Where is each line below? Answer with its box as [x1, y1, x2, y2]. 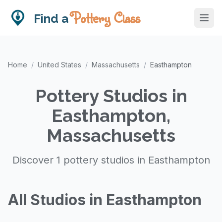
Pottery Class [71, 8, 140, 27]
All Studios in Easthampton [8, 191, 202, 209]
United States [38, 60, 81, 69]
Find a [34, 11, 71, 26]
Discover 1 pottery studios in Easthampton [12, 154, 210, 166]
